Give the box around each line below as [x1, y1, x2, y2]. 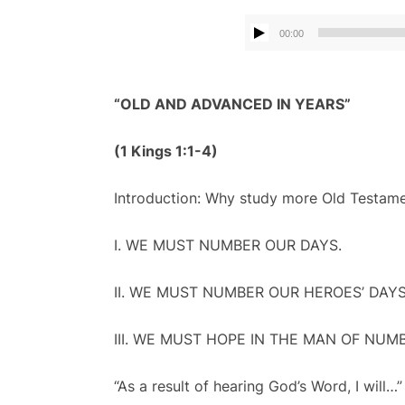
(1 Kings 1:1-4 [113, 141, 212, 160]
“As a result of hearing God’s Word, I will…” [113, 376, 402, 395]
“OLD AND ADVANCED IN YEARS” [113, 94, 351, 113]
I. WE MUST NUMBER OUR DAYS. [113, 235, 342, 254]
